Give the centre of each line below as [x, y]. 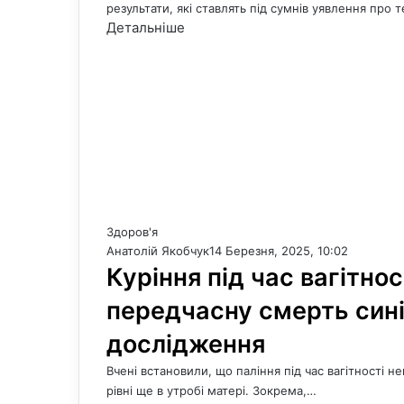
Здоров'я [132, 232]
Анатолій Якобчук [158, 251]
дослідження [186, 344]
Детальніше [146, 28]
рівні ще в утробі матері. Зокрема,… [211, 390]
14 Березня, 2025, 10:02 [279, 251]
